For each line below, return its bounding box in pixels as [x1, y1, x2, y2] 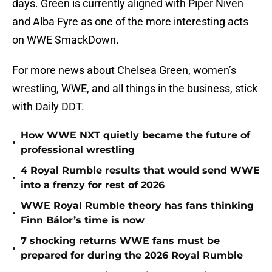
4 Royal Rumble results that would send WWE [21, 165, 260, 177]
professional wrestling [21, 144, 135, 156]
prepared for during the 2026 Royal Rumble [21, 250, 243, 262]
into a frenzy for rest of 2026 [21, 179, 165, 191]
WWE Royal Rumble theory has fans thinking [21, 200, 254, 212]
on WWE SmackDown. [12, 33, 119, 47]
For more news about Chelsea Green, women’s [12, 64, 236, 77]
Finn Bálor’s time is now [21, 214, 144, 226]
